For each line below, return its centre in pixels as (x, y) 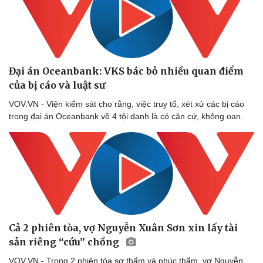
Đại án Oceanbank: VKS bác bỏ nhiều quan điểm (126, 71)
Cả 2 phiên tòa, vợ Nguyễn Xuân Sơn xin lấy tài (123, 227)
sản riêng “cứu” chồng (65, 242)
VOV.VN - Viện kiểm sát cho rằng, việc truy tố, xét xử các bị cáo (127, 104)
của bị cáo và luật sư (57, 85)
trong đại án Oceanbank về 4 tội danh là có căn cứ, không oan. (126, 116)
